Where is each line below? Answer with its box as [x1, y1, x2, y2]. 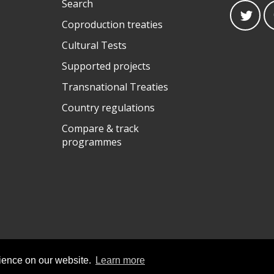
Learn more [95, 255, 145, 266]
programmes [62, 135, 122, 149]
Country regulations [62, 100, 155, 114]
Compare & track [62, 121, 139, 135]
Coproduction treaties [62, 17, 163, 31]
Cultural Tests [62, 38, 127, 52]
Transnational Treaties [62, 80, 169, 94]
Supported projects [62, 59, 151, 73]
